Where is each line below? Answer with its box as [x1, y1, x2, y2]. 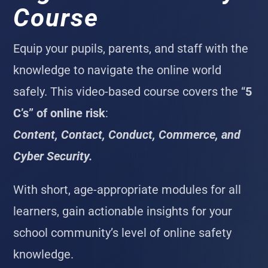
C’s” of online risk [13, 106, 106, 121]
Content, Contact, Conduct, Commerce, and [13, 127, 241, 142]
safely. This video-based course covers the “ [13, 84, 246, 99]
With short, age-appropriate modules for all [13, 182, 242, 197]
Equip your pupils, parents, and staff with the [13, 41, 249, 56]
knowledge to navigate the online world [13, 63, 222, 78]
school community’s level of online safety [13, 226, 232, 240]
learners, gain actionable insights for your [13, 204, 233, 219]
